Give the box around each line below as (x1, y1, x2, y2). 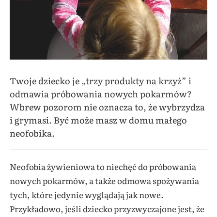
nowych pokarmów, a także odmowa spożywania (10, 174, 199, 186)
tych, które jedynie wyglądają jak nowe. (10, 188, 164, 201)
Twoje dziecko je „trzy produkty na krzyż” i (10, 74, 191, 87)
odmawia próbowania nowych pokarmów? (10, 87, 192, 100)
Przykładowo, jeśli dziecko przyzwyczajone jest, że (10, 202, 204, 215)
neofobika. (10, 126, 55, 139)
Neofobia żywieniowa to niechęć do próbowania (10, 160, 196, 172)
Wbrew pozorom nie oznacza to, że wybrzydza (10, 100, 205, 113)
